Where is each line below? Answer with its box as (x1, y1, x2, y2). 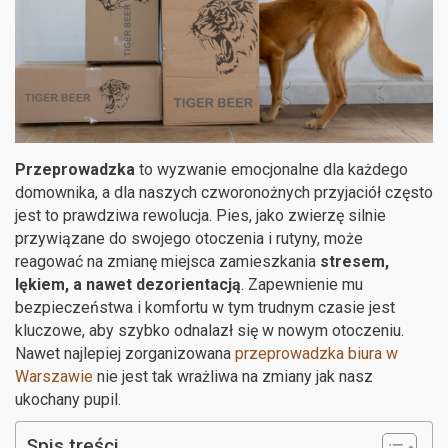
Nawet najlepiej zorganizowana (15, 343, 235, 363)
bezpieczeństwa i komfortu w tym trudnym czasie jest (15, 297, 395, 317)
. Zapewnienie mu (241, 274, 363, 294)
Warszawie (15, 366, 93, 386)
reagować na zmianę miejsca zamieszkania (15, 251, 320, 271)
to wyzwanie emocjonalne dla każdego (135, 159, 408, 179)
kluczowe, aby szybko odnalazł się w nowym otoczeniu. (15, 320, 404, 340)
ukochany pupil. (15, 389, 121, 409)
